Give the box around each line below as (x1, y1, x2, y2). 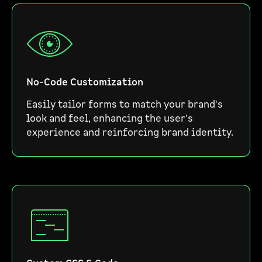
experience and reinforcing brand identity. (26, 126, 233, 139)
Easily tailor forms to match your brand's (26, 98, 223, 111)
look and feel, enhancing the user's (26, 112, 193, 125)
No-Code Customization (26, 76, 143, 89)
